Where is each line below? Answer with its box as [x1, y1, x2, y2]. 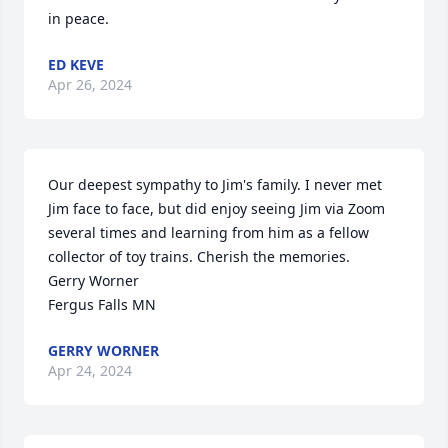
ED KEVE [48, 55, 104, 74]
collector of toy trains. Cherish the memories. [48, 247, 350, 266]
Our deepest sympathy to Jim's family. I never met [48, 175, 382, 194]
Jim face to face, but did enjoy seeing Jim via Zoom [48, 199, 385, 218]
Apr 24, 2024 [48, 361, 132, 380]
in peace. [48, 9, 109, 28]
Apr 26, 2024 [48, 75, 132, 94]
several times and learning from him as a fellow [48, 223, 369, 242]
